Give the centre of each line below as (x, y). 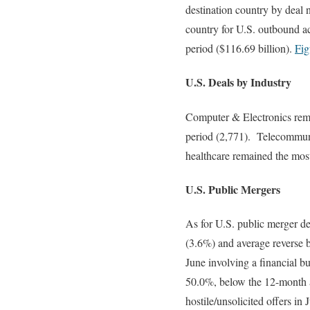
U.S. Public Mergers (233, 189)
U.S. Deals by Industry (238, 82)
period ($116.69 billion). (240, 48)
